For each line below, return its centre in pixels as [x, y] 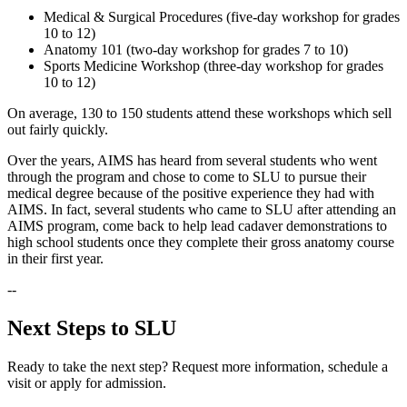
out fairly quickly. [58, 130]
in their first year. [55, 259]
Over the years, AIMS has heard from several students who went [192, 161]
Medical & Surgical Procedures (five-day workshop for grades [222, 17]
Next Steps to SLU [92, 328]
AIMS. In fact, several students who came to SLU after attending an [202, 210]
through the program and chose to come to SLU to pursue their [187, 177]
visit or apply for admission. [87, 383]
